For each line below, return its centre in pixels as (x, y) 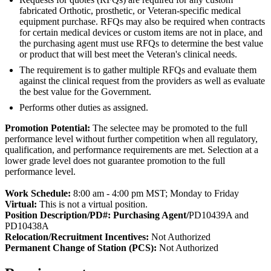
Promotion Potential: (47, 128)
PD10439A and (219, 215)
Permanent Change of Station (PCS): (81, 248)
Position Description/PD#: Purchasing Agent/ (97, 215)
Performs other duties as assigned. (84, 108)
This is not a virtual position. (93, 204)
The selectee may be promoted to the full (169, 128)
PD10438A (27, 226)
